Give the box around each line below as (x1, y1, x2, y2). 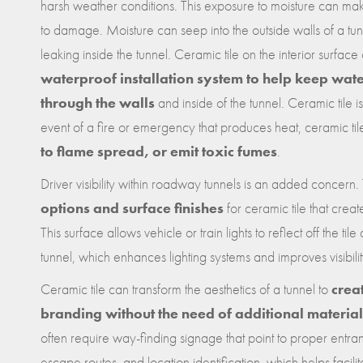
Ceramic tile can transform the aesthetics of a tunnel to (41, 279, 331, 298)
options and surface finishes (41, 198, 224, 217)
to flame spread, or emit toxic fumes (41, 141, 277, 160)
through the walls (41, 92, 155, 112)
